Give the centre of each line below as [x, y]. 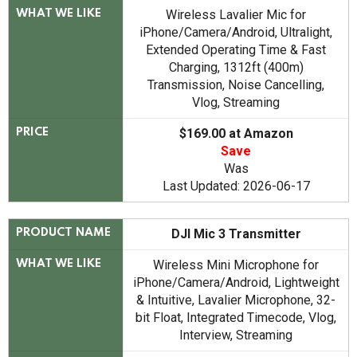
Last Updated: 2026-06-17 [236, 186]
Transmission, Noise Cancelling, [236, 85]
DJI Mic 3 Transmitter [236, 234]
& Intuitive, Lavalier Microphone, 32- [236, 300]
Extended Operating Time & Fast [236, 50]
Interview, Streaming [236, 335]
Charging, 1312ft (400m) [236, 68]
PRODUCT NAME [64, 233]
